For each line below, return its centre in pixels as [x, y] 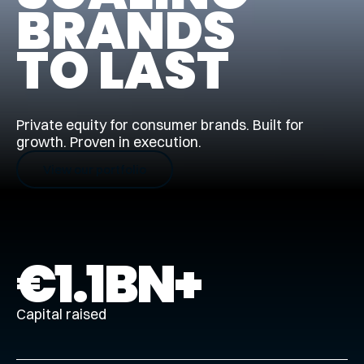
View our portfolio [94, 169]
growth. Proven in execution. [108, 142]
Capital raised [61, 314]
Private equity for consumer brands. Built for [160, 125]
